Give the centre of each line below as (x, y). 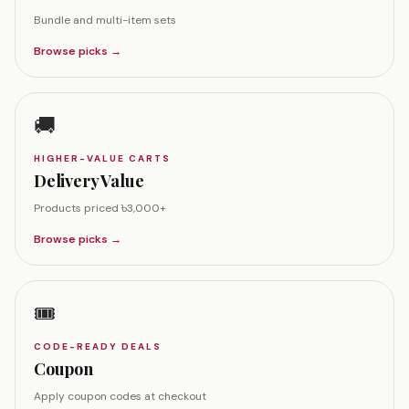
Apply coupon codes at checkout (120, 396)
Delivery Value (89, 181)
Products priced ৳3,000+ (100, 208)
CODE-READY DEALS (98, 346)
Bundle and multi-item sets (105, 20)
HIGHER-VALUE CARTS (102, 158)
